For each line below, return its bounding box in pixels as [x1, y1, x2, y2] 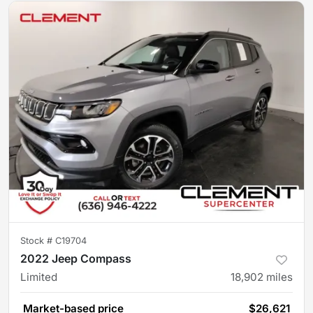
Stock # [20, 235, 55, 246]
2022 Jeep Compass [20, 252, 131, 265]
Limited [20, 270, 57, 284]
